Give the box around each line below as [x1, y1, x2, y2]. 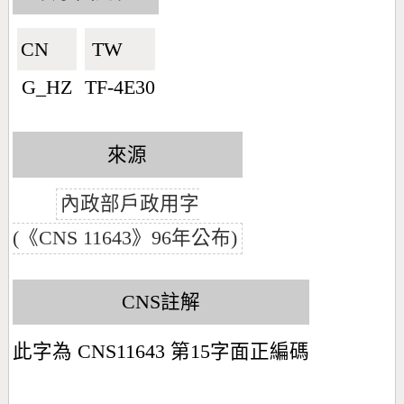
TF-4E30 [84, 77, 155, 99]
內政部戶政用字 [60, 193, 200, 216]
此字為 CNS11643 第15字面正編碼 [13, 341, 310, 363]
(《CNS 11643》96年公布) [13, 227, 238, 250]
